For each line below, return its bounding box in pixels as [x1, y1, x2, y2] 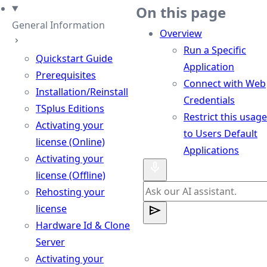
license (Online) [36, 135, 105, 148]
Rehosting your [36, 185, 105, 198]
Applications [184, 144, 239, 157]
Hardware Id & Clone [36, 219, 130, 232]
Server [36, 235, 65, 249]
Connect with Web [184, 77, 266, 90]
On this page [136, 2, 226, 22]
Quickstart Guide [36, 52, 113, 65]
